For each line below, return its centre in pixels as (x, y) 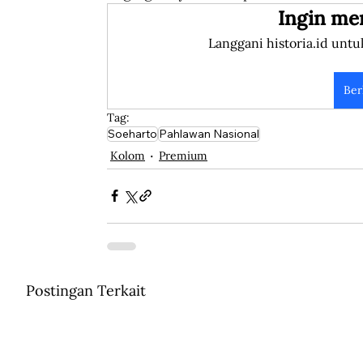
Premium (183, 156)
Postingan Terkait (86, 290)
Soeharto (132, 133)
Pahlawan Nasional (209, 133)
